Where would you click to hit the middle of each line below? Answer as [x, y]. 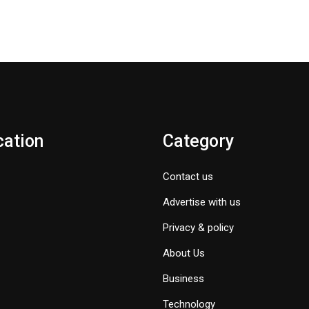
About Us [184, 253]
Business [183, 278]
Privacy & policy [198, 227]
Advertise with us [202, 202]
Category [198, 141]
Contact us [188, 176]
